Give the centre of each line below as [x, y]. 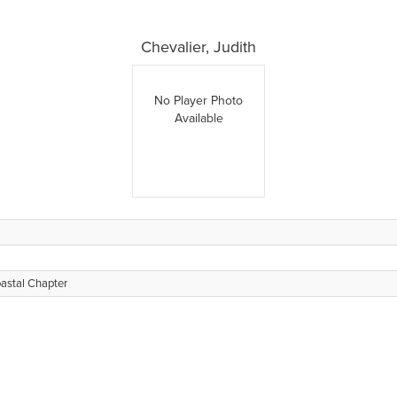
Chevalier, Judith [198, 47]
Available [198, 118]
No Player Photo [198, 101]
